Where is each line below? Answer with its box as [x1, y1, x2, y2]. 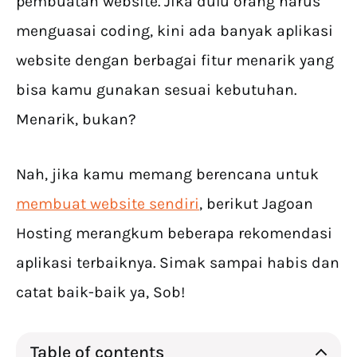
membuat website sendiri [16, 194, 199, 214]
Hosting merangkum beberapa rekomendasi [16, 224, 332, 243]
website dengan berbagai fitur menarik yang [16, 51, 334, 70]
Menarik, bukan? [16, 110, 136, 129]
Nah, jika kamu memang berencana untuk [16, 165, 319, 184]
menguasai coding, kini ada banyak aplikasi [16, 22, 333, 41]
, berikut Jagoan [199, 194, 313, 214]
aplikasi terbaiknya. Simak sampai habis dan [16, 253, 339, 273]
